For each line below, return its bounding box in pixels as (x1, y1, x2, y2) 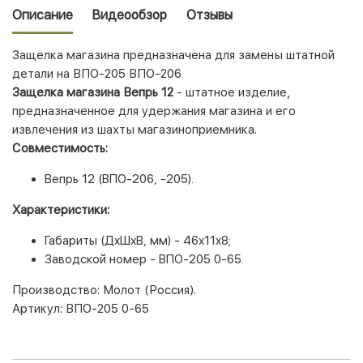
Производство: (12, 282, 103, 297)
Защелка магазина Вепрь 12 (12, 84, 173, 100)
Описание (12, 6, 73, 23)
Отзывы (186, 6, 233, 23)
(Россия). (141, 282, 196, 297)
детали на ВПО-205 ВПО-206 (12, 66, 181, 81)
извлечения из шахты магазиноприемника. (12, 122, 257, 137)
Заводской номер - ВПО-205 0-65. (45, 251, 244, 267)
